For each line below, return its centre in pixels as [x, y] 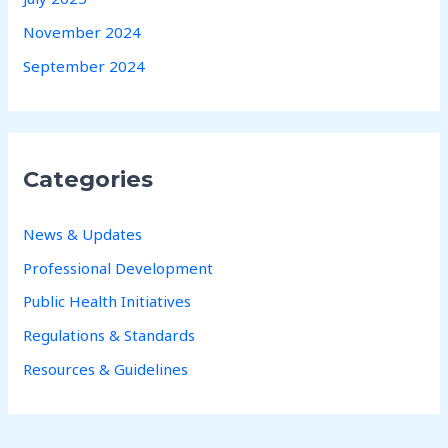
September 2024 [84, 65]
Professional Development [118, 267]
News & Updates [83, 233]
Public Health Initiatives [107, 301]
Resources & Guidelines [106, 368]
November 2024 [82, 32]
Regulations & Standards [109, 335]
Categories [88, 179]
